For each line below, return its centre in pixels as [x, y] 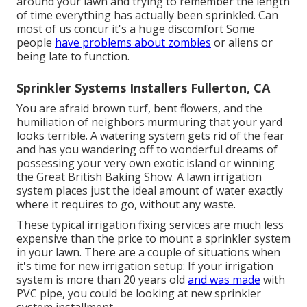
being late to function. [73, 57]
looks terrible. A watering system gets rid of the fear [150, 136]
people [36, 43]
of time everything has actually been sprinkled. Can [147, 15]
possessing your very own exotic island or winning [146, 163]
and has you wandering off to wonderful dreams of [147, 150]
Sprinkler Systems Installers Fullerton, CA [143, 88]
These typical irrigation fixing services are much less [150, 225]
